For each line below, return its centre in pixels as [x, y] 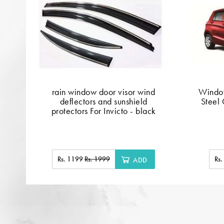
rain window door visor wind [103, 91]
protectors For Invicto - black [103, 110]
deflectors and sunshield [103, 101]
